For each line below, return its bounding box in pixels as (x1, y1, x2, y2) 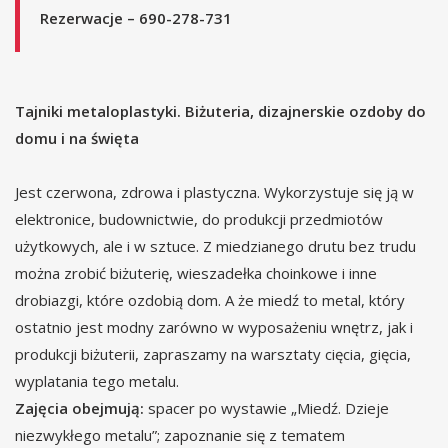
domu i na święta (15, 128, 139, 149)
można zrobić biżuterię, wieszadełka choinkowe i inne (15, 263, 377, 284)
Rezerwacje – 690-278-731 (40, 7, 232, 28)
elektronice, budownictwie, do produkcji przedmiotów (15, 209, 383, 230)
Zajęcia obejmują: (15, 398, 144, 419)
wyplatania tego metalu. (15, 371, 179, 392)
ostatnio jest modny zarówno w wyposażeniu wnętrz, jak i (15, 317, 413, 338)
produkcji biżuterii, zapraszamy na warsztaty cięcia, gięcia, (15, 344, 411, 365)
